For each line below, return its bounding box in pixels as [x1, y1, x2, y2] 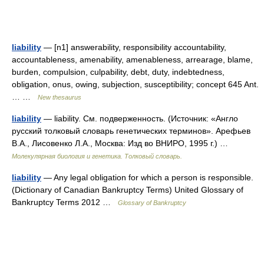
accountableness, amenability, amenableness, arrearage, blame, [12, 55, 253, 64]
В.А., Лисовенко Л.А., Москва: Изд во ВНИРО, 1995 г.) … [12, 138, 233, 148]
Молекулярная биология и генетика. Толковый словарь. [12, 153, 182, 160]
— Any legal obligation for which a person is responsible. [41, 173, 253, 182]
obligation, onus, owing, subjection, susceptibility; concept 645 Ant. [12, 80, 259, 89]
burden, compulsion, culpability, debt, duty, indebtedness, [12, 67, 225, 77]
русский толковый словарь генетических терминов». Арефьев [12, 126, 250, 136]
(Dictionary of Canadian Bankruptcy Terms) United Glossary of [12, 185, 243, 194]
